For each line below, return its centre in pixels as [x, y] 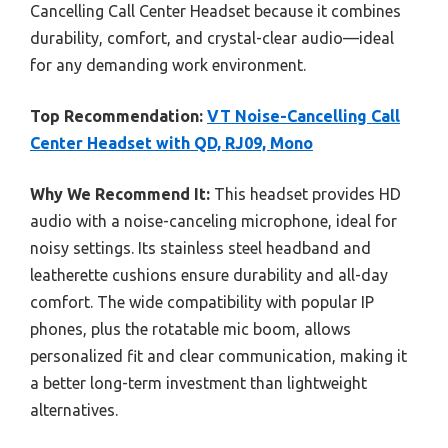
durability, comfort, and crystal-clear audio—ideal [212, 38]
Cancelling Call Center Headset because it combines [215, 11]
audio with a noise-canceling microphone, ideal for [213, 221]
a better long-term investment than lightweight [198, 383]
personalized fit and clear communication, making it [218, 356]
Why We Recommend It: [120, 194]
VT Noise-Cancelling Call [303, 116]
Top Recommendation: [116, 116]
